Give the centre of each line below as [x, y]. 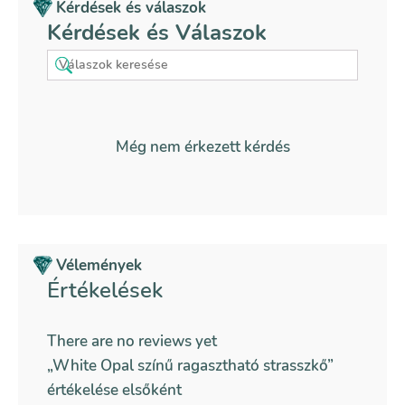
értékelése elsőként [114, 390]
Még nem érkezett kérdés [202, 146]
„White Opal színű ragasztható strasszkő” [190, 365]
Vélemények [99, 265]
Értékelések [105, 290]
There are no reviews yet [132, 341]
